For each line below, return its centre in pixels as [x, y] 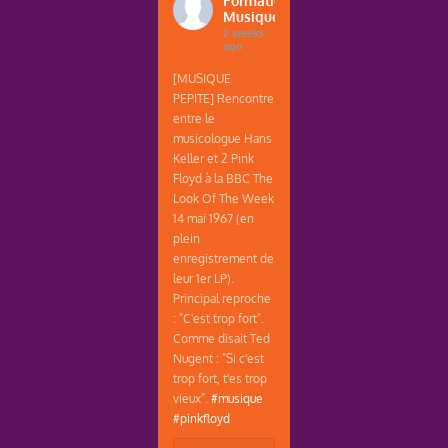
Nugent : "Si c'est [219, 357]
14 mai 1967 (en [214, 217]
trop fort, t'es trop [220, 377]
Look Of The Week [224, 197]
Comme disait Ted [222, 337]
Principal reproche [222, 297]
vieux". [192, 397]
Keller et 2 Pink [214, 157]
